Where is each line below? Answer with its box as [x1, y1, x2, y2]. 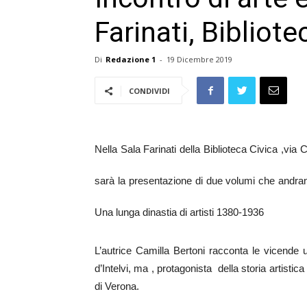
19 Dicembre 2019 [167, 54, 232, 64]
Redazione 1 [106, 54, 156, 64]
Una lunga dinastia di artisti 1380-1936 [95, 206, 264, 218]
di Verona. [95, 280, 139, 292]
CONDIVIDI [129, 86, 170, 96]
